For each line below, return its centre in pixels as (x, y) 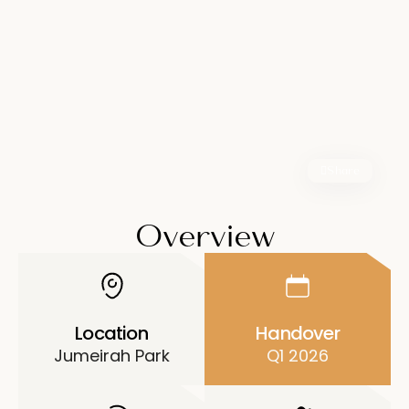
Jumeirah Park (111, 356)
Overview (204, 236)
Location (111, 333)
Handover (298, 333)
